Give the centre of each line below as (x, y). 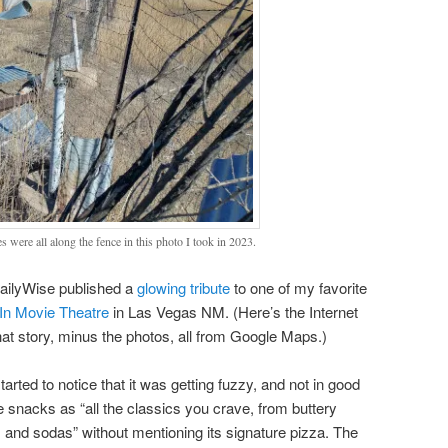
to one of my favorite (298, 287)
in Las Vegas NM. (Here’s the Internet (233, 311)
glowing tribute (183, 287)
